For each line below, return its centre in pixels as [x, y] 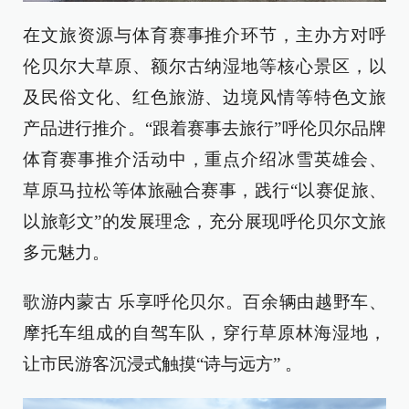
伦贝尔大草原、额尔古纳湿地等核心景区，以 [204, 67]
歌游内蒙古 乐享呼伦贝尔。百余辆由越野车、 [204, 302]
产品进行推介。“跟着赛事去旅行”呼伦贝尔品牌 [204, 129]
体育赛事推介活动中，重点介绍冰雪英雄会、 [204, 160]
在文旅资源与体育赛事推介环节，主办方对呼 [204, 36]
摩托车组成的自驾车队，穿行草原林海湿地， [204, 333]
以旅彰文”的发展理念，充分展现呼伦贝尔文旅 [204, 222]
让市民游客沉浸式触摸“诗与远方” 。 [163, 364]
